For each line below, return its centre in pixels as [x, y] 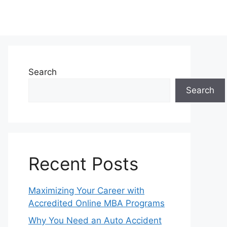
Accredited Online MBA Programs [97, 203]
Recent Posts [83, 164]
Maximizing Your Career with [86, 191]
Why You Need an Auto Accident [95, 220]
